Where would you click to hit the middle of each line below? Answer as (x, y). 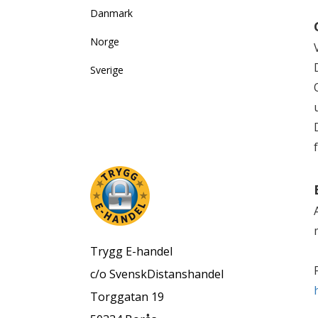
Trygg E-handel (131, 251)
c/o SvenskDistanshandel (157, 274)
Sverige (107, 70)
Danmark (111, 13)
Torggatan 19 (127, 297)
